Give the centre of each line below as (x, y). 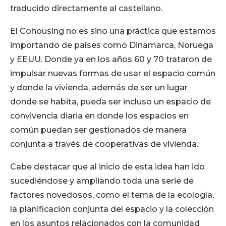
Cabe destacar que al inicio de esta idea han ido (107, 167)
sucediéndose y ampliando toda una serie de (102, 181)
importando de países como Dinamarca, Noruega (112, 45)
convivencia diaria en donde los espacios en (99, 116)
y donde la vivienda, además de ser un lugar (99, 88)
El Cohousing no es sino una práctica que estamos (113, 31)
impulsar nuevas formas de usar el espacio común (113, 74)
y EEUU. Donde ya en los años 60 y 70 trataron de (111, 60)
